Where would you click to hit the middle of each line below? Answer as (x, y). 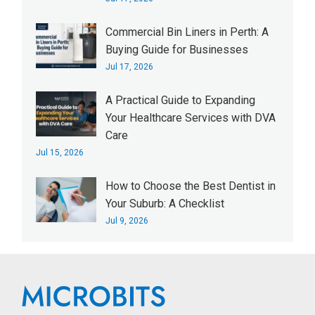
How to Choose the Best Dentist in (191, 186)
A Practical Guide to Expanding (181, 100)
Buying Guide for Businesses (177, 50)
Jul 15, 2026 (60, 153)
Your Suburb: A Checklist (165, 204)
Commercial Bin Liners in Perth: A (187, 32)
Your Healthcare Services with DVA (191, 118)
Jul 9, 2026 (127, 221)
